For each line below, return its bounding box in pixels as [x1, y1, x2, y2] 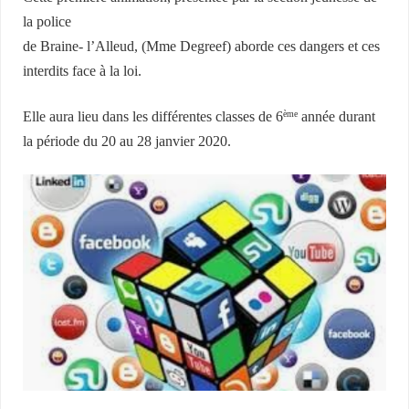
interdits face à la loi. [23, 63, 142, 80]
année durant [298, 108, 376, 125]
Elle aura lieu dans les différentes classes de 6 [23, 108, 284, 125]
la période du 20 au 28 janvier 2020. [23, 132, 232, 150]
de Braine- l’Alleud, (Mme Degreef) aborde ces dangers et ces [23, 38, 381, 56]
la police [23, 14, 72, 31]
